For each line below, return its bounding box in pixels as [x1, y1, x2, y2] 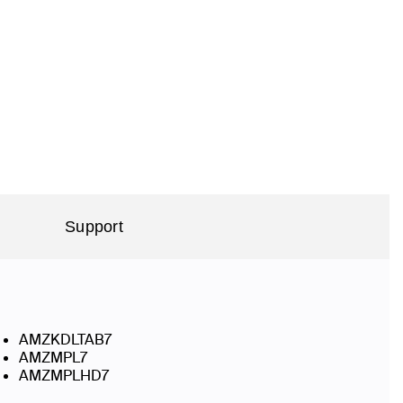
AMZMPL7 [19, 348, 87, 367]
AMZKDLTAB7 [19, 330, 112, 349]
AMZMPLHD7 [19, 366, 109, 385]
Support [65, 218, 123, 236]
